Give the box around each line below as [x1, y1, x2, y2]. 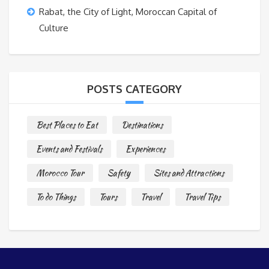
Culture [39, 22, 68, 34]
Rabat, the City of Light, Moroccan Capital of [39, 6, 217, 18]
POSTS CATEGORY [87, 82, 182, 96]
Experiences [125, 143, 165, 156]
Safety [107, 167, 130, 180]
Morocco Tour [36, 167, 84, 180]
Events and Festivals [36, 143, 102, 156]
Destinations [121, 119, 163, 131]
